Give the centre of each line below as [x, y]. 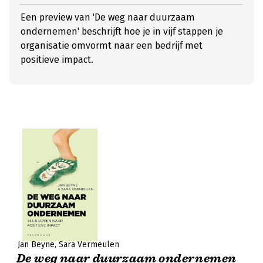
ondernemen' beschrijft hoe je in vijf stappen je [122, 31]
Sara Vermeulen [89, 245]
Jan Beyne [36, 245]
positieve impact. [57, 60]
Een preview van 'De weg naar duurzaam [108, 17]
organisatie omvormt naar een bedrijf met [112, 45]
